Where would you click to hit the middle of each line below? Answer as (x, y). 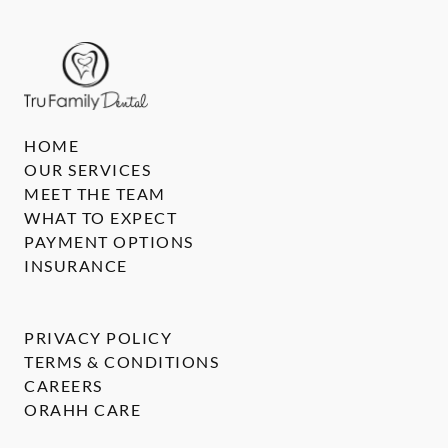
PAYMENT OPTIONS (109, 242)
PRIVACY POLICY (98, 338)
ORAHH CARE (82, 410)
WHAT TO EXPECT (100, 218)
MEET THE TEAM (95, 194)
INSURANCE (76, 266)
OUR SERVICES (87, 170)
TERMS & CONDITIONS (121, 362)
